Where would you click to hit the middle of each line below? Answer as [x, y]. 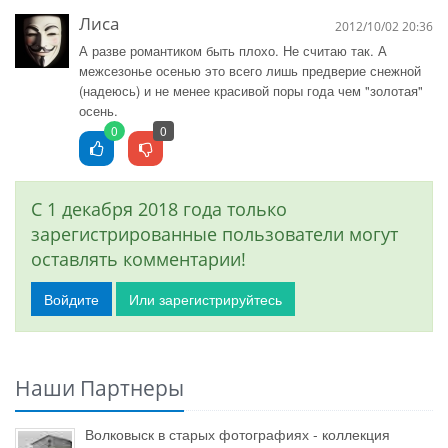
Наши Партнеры [99, 388]
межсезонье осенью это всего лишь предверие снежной [250, 70]
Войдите [71, 299]
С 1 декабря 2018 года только [159, 209]
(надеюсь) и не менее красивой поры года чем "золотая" [251, 90]
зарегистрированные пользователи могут [214, 234]
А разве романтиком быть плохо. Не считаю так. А [233, 50]
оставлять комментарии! [138, 259]
